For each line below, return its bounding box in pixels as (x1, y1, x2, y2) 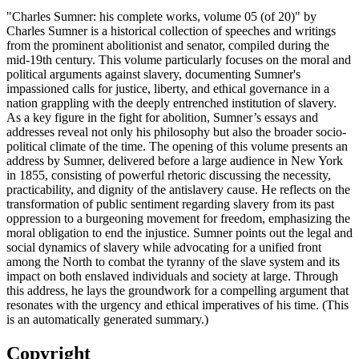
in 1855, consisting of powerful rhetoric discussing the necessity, (6, 167, 331, 182)
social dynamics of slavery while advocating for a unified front (6, 240, 321, 254)
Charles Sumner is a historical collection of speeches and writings (6, 23, 336, 38)
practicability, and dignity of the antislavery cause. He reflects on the (6, 182, 350, 196)
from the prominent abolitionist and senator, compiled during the (6, 38, 329, 52)
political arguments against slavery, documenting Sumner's (6, 67, 301, 81)
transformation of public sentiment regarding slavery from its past (6, 196, 334, 211)
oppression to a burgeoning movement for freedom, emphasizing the (6, 211, 350, 225)
